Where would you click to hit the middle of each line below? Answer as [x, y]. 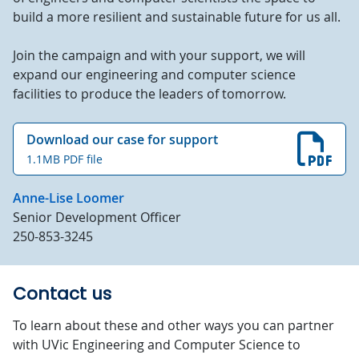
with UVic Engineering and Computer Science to [157, 344]
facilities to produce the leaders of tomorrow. [149, 93]
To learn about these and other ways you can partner [173, 325]
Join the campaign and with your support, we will [159, 55]
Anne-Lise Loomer [69, 198]
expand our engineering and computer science [154, 74]
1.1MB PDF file [65, 159]
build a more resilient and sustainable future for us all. [177, 16]
